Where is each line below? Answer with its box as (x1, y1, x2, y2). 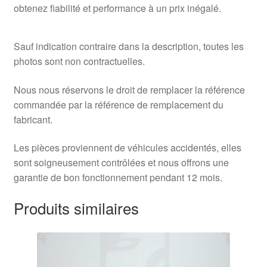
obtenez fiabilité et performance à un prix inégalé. (13, 1, 221, 15)
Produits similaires (13, 196, 139, 219)
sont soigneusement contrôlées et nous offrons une (13, 156, 229, 170)
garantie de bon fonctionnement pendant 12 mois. (13, 170, 222, 185)
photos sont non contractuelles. (13, 54, 145, 68)
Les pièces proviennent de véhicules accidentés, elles (13, 141, 241, 155)
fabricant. (13, 112, 52, 126)
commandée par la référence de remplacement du (13, 97, 223, 111)
